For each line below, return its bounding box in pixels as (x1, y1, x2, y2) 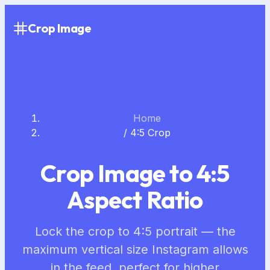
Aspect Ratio (67, 184, 203, 215)
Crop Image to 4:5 (40, 158, 230, 189)
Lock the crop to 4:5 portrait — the (34, 224, 236, 239)
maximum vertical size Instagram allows (22, 242, 248, 257)
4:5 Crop (130, 127, 171, 139)
